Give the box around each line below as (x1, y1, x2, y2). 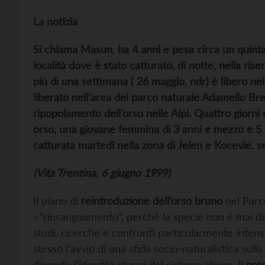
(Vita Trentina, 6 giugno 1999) (33, 166, 170, 179)
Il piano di (33, 194, 81, 207)
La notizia (33, 15, 77, 28)
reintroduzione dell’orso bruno (81, 194, 222, 207)
